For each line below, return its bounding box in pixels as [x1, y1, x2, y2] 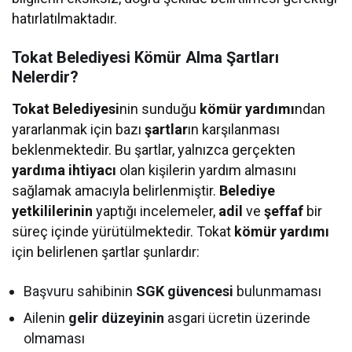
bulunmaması [233, 282, 322, 299]
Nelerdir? [12, 67, 79, 86]
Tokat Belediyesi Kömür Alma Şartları [12, 47, 279, 67]
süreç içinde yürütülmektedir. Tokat [12, 222, 235, 240]
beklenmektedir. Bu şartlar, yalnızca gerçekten [12, 141, 296, 158]
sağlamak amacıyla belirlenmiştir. [12, 181, 220, 199]
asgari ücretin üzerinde [164, 309, 311, 326]
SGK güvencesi [136, 282, 234, 299]
